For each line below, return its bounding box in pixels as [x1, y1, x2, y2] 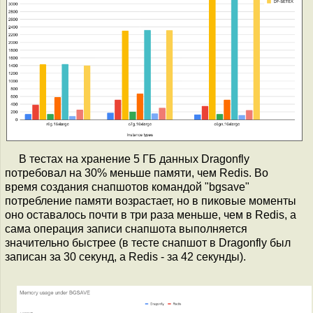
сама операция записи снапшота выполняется [5, 222, 247, 235]
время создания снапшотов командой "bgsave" [5, 180, 249, 193]
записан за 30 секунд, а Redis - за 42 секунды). [5, 250, 246, 263]
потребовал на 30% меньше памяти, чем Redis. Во [5, 166, 268, 179]
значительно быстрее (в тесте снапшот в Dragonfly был [5, 236, 291, 249]
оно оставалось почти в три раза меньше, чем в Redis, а [5, 208, 296, 221]
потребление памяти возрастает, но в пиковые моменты [5, 194, 296, 207]
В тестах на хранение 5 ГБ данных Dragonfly [19, 152, 249, 165]
